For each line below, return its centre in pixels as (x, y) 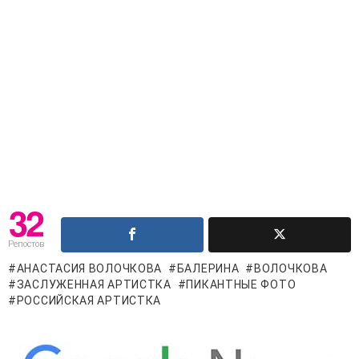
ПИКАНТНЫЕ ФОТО (241, 284)
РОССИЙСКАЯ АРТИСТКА (89, 300)
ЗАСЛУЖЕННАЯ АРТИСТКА (94, 284)
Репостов (26, 244)
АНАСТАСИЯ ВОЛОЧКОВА (89, 268)
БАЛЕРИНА (208, 268)
